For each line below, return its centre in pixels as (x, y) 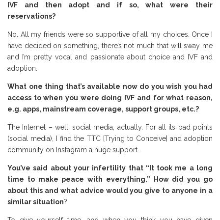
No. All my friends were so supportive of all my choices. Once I (110, 35)
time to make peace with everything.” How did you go (110, 179)
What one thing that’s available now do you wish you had (110, 87)
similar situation (36, 202)
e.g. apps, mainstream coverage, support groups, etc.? (103, 109)
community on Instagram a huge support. (73, 150)
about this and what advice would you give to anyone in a (110, 191)
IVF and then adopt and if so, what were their (110, 5)
